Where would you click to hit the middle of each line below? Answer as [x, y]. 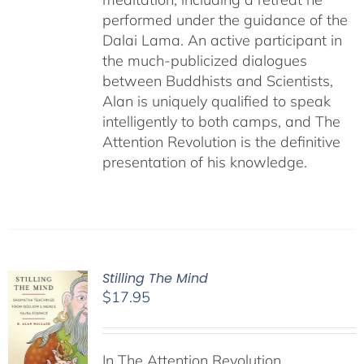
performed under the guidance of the [225, 20]
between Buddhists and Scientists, [217, 81]
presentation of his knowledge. [204, 162]
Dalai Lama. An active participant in [222, 40]
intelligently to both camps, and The [221, 121]
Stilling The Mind [155, 278]
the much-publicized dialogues [204, 61]
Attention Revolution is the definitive [221, 142]
